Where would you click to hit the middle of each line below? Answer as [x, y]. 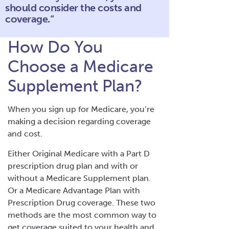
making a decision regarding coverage [79, 121]
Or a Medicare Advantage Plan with [74, 190]
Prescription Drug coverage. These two [82, 202]
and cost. [26, 133]
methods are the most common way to [82, 215]
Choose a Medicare [81, 66]
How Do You [55, 47]
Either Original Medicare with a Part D [79, 153]
